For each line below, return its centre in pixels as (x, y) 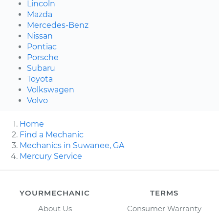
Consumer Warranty (164, 208)
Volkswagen (51, 89)
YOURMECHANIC (55, 193)
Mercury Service (51, 156)
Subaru (41, 68)
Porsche (43, 57)
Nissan (40, 36)
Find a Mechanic (52, 134)
